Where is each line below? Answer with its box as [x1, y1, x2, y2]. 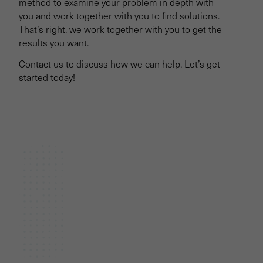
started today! [19, 71, 75, 84]
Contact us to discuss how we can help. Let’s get [19, 58, 220, 70]
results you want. [19, 36, 89, 49]
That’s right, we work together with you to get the [19, 23, 222, 36]
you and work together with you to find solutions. [19, 9, 220, 22]
